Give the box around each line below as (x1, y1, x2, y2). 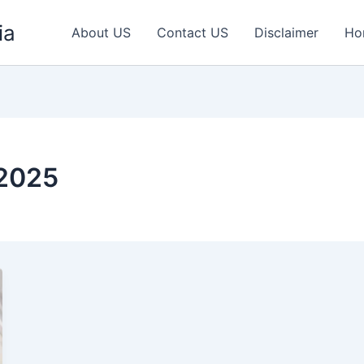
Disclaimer (254, 24, 318, 41)
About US (71, 24, 131, 41)
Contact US (157, 24, 228, 41)
